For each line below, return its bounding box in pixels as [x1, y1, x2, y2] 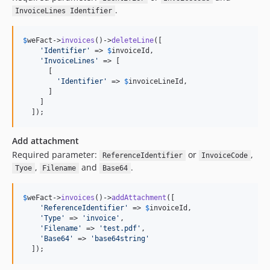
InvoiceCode [201, 151, 248, 160]
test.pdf [103, 224, 137, 233]
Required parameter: [12, 149, 99, 160]
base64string [95, 234, 145, 243]
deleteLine [111, 36, 154, 45]
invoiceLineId [128, 77, 183, 86]
